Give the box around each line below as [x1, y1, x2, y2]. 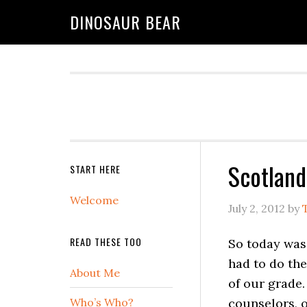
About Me [70, 266, 120, 280]
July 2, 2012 [228, 201, 285, 215]
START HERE [70, 162, 121, 176]
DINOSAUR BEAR [70, 10, 181, 34]
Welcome [70, 193, 119, 207]
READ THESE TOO [70, 234, 142, 249]
